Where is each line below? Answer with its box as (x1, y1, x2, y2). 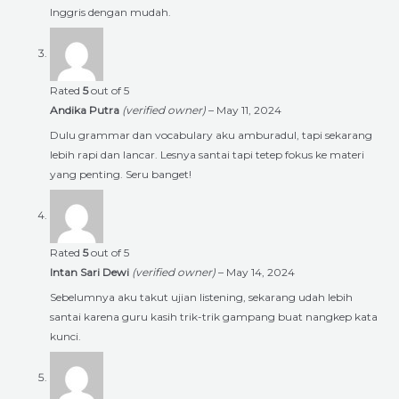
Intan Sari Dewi (50, 265, 132, 279)
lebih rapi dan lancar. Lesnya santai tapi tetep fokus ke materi (50, 147, 364, 161)
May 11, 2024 (216, 102, 281, 117)
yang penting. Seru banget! (50, 167, 191, 181)
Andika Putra (50, 102, 122, 117)
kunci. (50, 329, 81, 343)
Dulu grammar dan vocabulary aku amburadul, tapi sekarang (50, 127, 372, 142)
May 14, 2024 (226, 265, 295, 279)
